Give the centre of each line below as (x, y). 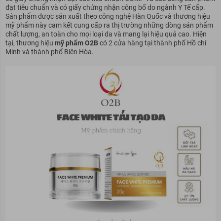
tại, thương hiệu (30, 43)
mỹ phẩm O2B (76, 43)
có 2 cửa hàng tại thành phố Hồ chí (152, 43)
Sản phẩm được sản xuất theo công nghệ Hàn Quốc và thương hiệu (108, 17)
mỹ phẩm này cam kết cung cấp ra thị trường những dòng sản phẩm (109, 25)
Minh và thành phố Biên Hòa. (49, 52)
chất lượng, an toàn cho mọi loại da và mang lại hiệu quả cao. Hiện (106, 34)
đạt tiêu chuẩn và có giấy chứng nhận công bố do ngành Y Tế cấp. (105, 8)
